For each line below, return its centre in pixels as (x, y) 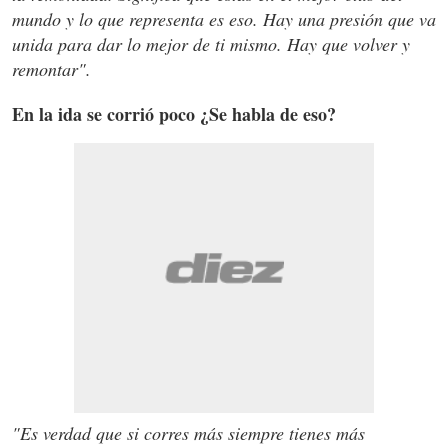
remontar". (51, 68)
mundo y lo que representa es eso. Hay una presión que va (224, 18)
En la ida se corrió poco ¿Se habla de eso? (174, 113)
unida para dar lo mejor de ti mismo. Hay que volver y (211, 43)
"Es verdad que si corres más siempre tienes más (188, 432)
